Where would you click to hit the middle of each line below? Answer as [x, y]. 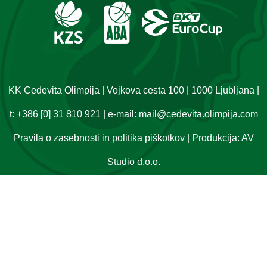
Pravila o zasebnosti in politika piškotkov [99, 138]
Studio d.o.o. [133, 162]
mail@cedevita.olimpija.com [198, 114]
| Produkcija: [213, 138]
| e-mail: [119, 114]
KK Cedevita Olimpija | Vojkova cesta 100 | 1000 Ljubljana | [133, 90]
